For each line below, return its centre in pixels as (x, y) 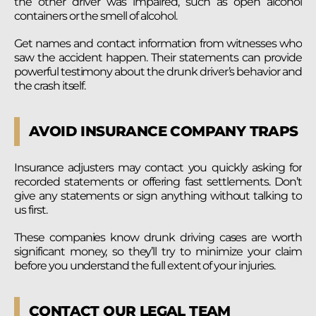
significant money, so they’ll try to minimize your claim (158, 251)
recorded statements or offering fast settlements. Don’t (158, 181)
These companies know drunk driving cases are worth (158, 237)
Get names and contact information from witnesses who (158, 43)
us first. (31, 209)
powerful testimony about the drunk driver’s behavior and (158, 71)
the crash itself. (50, 85)
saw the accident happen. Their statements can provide (158, 57)
